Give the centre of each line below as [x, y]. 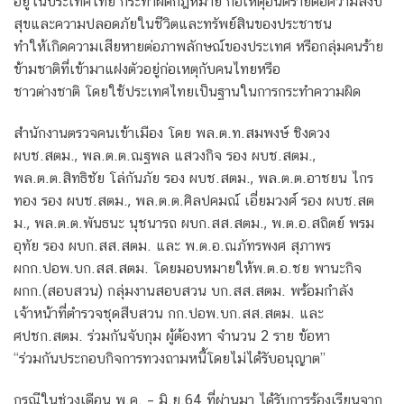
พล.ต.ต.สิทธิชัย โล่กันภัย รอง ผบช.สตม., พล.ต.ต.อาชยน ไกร [193, 179]
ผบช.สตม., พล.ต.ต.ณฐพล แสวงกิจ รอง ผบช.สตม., [165, 156]
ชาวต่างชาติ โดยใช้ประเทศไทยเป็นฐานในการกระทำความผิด [187, 92]
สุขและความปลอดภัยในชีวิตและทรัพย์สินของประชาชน [173, 24]
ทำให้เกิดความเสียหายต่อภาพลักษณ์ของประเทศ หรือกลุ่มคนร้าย [198, 47]
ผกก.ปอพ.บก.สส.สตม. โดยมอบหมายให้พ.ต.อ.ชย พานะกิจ [188, 269]
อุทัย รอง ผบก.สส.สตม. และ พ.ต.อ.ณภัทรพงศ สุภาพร [172, 246]
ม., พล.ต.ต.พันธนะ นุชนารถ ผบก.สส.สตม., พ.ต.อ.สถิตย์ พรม [194, 224]
